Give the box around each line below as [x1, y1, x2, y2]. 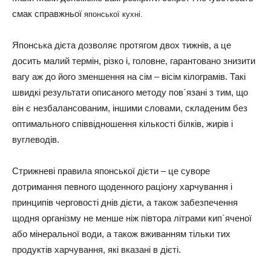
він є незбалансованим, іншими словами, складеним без [12, 103, 247, 113]
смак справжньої [12, 8, 84, 19]
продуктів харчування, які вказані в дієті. [12, 244, 181, 255]
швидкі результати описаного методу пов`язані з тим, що [12, 87, 248, 97]
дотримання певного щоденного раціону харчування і [12, 181, 232, 192]
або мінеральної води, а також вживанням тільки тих [12, 229, 230, 239]
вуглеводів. [12, 134, 59, 145]
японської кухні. [84, 10, 143, 19]
